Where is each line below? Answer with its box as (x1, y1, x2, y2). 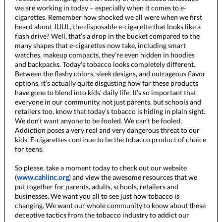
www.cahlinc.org (17, 173, 69, 181)
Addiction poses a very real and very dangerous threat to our (15, 126, 200, 134)
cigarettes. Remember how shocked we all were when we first (15, 13, 202, 21)
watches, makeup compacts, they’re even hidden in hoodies (15, 51, 195, 59)
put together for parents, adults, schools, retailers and (15, 182, 178, 191)
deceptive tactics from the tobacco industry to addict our (15, 211, 189, 219)
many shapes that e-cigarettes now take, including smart (15, 41, 186, 50)
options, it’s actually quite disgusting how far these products (15, 79, 198, 87)
